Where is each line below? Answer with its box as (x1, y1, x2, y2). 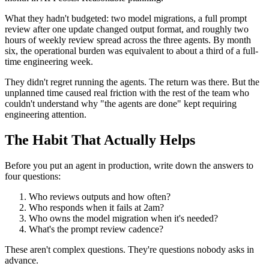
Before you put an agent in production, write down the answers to (5, 160, 253, 171)
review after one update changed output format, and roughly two (5, 23, 249, 34)
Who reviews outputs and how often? (29, 191, 171, 202)
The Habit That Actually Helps (5, 131, 195, 148)
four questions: (5, 171, 61, 181)
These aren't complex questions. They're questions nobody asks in (5, 244, 254, 255)
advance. (5, 255, 38, 265)
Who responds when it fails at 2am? (29, 202, 164, 213)
